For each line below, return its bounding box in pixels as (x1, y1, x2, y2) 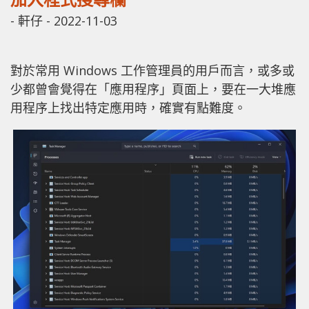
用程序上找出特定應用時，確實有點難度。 (10, 99, 246, 116)
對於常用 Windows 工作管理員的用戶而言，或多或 (10, 61, 295, 79)
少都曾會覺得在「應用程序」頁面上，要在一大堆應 (10, 80, 296, 97)
